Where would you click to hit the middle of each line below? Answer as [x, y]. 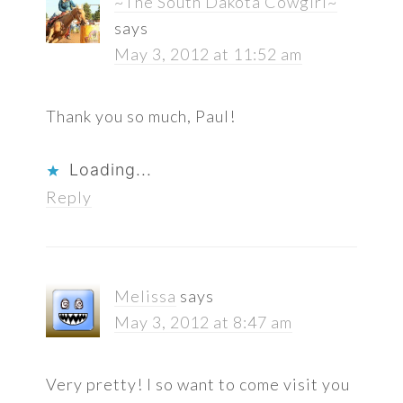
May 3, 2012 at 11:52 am [209, 54]
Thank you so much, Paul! [141, 116]
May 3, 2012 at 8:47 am [204, 322]
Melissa [146, 296]
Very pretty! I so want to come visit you [198, 385]
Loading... [111, 170]
